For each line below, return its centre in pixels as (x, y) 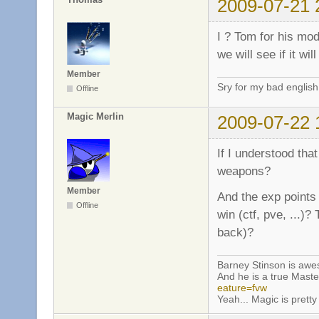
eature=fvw (242, 287)
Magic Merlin (95, 117)
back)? (235, 232)
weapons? (244, 171)
